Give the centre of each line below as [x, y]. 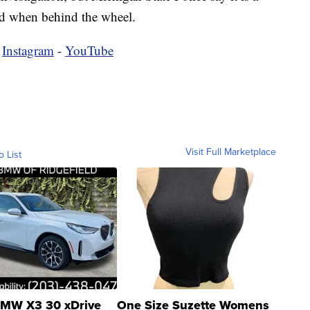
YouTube [89, 50]
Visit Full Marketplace [231, 152]
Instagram [28, 50]
